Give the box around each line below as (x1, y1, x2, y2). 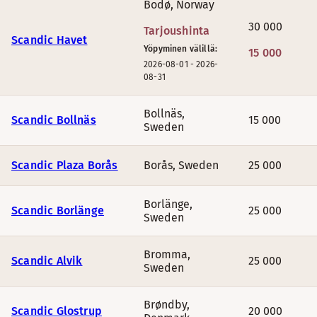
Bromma (144, 248, 188, 261)
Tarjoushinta (144, 24, 210, 38)
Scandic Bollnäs (11, 113, 96, 127)
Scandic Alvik (11, 254, 83, 267)
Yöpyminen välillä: (144, 44, 218, 54)
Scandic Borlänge (11, 204, 105, 217)
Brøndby (144, 298, 187, 311)
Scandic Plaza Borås (11, 158, 118, 172)
